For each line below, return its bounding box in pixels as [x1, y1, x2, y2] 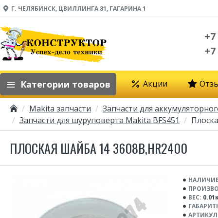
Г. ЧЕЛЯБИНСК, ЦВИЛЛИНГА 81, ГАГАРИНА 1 [11, 4, 146, 13]
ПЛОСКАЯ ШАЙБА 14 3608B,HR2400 [10, 139, 187, 158]
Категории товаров [20, 78, 110, 90]
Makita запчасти [29, 103, 91, 114]
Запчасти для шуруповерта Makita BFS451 [19, 115, 180, 126]
